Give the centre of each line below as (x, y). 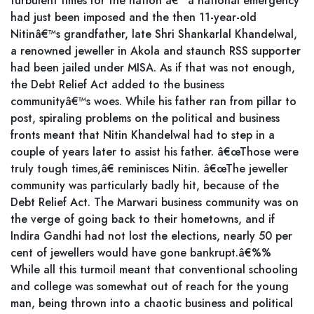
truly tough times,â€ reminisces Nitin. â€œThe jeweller (149, 169)
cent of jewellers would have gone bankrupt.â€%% (141, 253)
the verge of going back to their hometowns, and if (143, 219)
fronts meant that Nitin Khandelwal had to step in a (143, 135)
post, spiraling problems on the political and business (145, 118)
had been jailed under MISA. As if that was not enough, (153, 68)
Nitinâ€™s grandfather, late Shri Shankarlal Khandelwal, (154, 34)
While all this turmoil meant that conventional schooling (154, 269)
